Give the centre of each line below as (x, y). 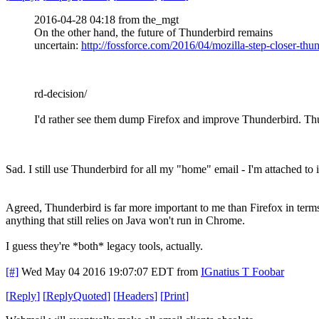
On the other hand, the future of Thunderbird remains (153, 32)
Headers (135, 296)
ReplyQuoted (77, 296)
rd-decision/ (61, 93)
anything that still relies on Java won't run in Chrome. (125, 220)
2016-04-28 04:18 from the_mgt (106, 19)
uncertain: (58, 45)
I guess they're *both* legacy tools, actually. (104, 246)
